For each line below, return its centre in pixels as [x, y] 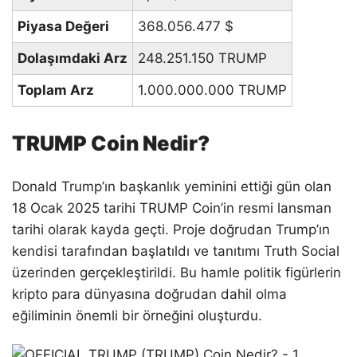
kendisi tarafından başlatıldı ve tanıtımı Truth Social [176, 251]
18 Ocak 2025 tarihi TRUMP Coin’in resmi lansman [172, 208]
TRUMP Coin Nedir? [111, 143]
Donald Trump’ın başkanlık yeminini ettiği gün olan [172, 186]
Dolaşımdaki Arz [73, 59]
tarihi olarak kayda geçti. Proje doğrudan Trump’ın [171, 229]
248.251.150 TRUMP [202, 59]
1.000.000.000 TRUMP [212, 90]
